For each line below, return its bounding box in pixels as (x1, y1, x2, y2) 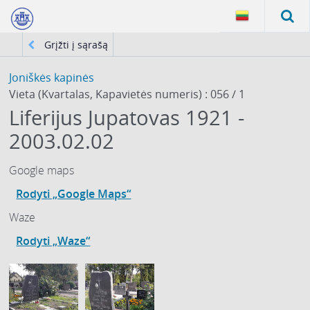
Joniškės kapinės (9, 70, 95, 85)
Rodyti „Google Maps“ (16, 186, 131, 201)
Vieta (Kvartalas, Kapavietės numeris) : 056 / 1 (9, 86, 246, 102)
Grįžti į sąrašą (41, 38, 108, 52)
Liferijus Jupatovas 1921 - (9, 104, 245, 131)
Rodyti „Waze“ (16, 233, 91, 248)
